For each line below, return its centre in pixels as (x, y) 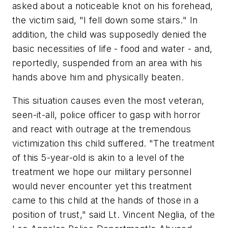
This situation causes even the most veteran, (108, 100)
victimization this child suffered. (81, 143)
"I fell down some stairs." (133, 20)
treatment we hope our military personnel (102, 172)
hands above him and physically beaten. (98, 77)
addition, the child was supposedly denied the (109, 34)
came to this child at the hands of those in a (105, 200)
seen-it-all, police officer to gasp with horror (107, 115)
